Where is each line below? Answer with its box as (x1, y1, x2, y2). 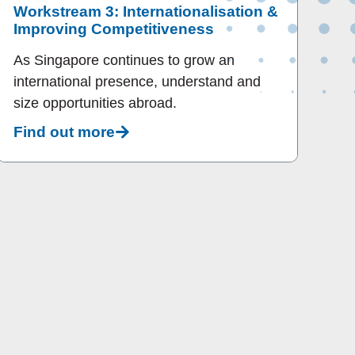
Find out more (13, 123, 115, 140)
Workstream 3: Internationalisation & (13, 3, 278, 21)
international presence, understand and (13, 74, 261, 90)
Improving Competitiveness (13, 21, 214, 38)
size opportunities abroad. (13, 95, 177, 112)
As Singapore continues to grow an (13, 52, 235, 69)
